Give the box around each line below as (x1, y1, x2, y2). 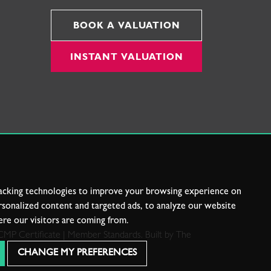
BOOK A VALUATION (73, 22, 180, 32)
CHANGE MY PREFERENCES (18, 249, 137, 258)
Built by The (145, 231, 191, 241)
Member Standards (67, 231, 141, 241)
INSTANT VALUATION (70, 53, 183, 63)
